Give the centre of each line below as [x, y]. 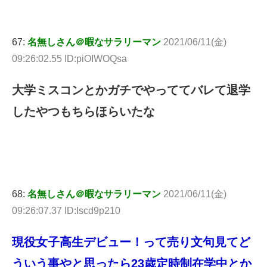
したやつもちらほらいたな [83, 112]
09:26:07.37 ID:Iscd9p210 [66, 211]
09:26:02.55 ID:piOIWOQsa [69, 59]
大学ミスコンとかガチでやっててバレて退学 [131, 90]
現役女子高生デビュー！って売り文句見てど [131, 242]
